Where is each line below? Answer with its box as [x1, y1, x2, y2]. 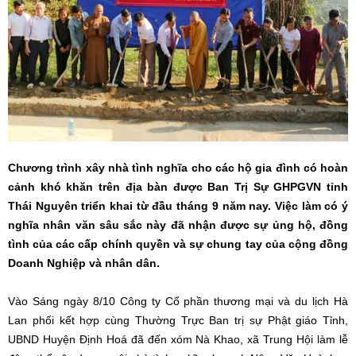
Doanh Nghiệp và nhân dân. [8, 256, 163, 269]
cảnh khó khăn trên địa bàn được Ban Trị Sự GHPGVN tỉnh [8, 180, 348, 193]
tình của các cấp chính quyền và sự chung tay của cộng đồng [8, 237, 348, 250]
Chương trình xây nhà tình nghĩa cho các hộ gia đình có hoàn [8, 161, 348, 174]
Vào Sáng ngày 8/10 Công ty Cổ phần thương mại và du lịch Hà [8, 294, 348, 308]
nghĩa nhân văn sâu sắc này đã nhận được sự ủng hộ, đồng [8, 218, 348, 231]
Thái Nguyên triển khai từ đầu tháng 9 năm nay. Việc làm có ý [8, 199, 348, 212]
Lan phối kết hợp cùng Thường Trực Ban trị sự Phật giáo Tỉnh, [8, 313, 348, 327]
